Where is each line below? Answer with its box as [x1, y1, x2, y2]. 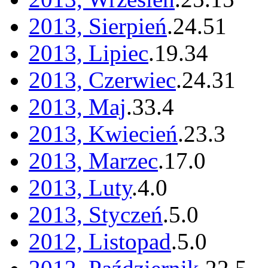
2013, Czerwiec [29, 67, 176, 93]
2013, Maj [29, 94, 126, 120]
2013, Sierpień [29, 13, 167, 39]
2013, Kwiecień [29, 121, 178, 147]
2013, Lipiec [29, 40, 148, 66]
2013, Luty [29, 175, 132, 201]
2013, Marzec [29, 148, 158, 174]
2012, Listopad [29, 229, 171, 255]
